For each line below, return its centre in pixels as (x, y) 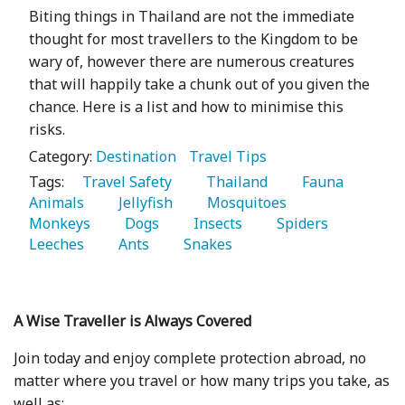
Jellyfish (142, 203)
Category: (62, 157)
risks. (47, 130)
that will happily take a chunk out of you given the (199, 85)
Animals (58, 203)
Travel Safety (123, 182)
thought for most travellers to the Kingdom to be (193, 39)
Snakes (204, 245)
